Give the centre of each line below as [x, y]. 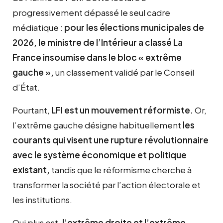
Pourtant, [32, 110]
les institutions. [42, 200]
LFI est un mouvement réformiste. [123, 110]
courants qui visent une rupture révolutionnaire [111, 140]
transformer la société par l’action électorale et [107, 185]
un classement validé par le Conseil [124, 72]
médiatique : [38, 28]
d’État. [26, 87]
